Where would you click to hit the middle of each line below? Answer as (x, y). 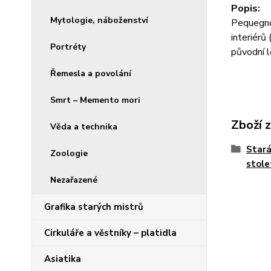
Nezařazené (74, 180)
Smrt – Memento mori (95, 100)
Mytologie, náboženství (99, 20)
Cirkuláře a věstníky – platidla (110, 233)
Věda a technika (84, 127)
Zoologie (69, 153)
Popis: (247, 9)
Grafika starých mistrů (94, 207)
